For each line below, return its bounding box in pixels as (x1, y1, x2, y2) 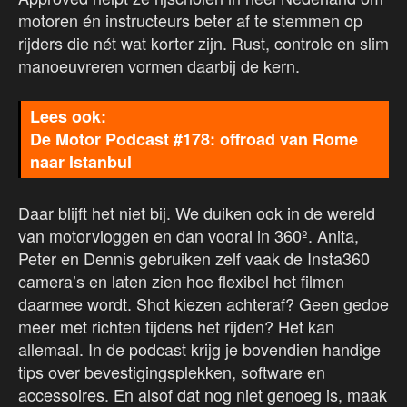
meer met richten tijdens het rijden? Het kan (18, 314, 334, 339)
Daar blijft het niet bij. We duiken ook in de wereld (18, 201, 375, 225)
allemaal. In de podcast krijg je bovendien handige (18, 337, 381, 362)
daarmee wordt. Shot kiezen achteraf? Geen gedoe (18, 292, 389, 316)
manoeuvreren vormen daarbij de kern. (18, 54, 300, 78)
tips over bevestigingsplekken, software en (18, 360, 325, 384)
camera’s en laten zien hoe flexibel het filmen (18, 269, 344, 293)
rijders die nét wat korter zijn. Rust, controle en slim (18, 31, 389, 55)
